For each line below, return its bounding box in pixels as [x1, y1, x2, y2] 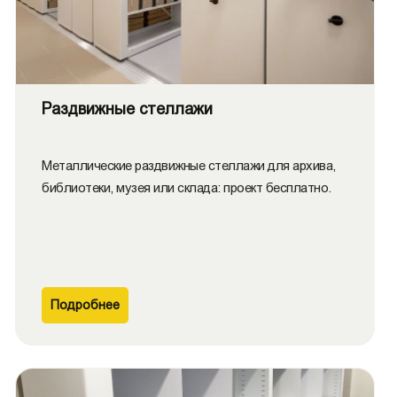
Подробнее [51, 298, 120, 312]
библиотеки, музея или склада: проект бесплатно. [42, 180, 331, 195]
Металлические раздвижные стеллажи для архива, [42, 158, 336, 173]
